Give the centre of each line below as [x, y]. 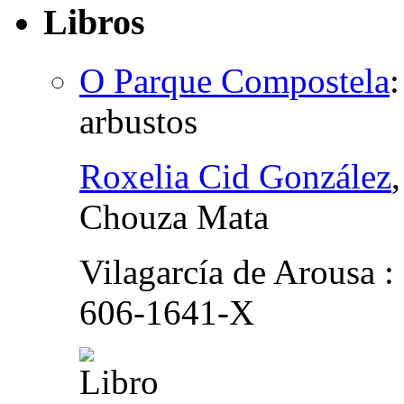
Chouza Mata [174, 216]
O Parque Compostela [234, 80]
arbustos [138, 121]
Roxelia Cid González [235, 176]
